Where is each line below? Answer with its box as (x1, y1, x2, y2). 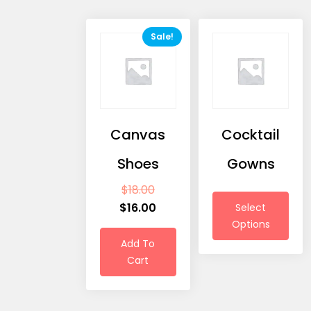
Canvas (110, 124, 166, 144)
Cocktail (221, 124, 280, 144)
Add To (121, 236, 155, 251)
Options (231, 217, 270, 231)
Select (235, 200, 267, 215)
